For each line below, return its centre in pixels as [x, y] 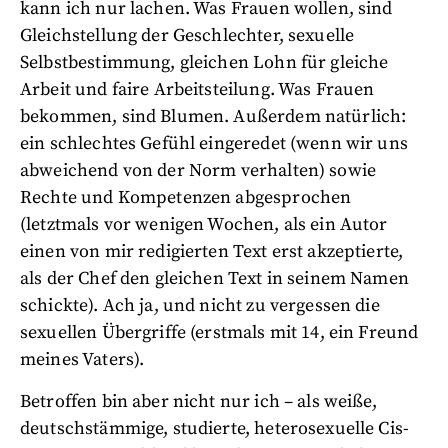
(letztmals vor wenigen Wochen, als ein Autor [204, 224]
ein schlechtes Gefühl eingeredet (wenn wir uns [214, 143]
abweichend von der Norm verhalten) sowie [198, 170]
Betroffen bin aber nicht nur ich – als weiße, [198, 401]
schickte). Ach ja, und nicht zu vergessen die [200, 305]
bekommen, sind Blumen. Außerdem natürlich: [213, 116]
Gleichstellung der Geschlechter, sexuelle [187, 35]
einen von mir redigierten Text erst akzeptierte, [212, 251]
